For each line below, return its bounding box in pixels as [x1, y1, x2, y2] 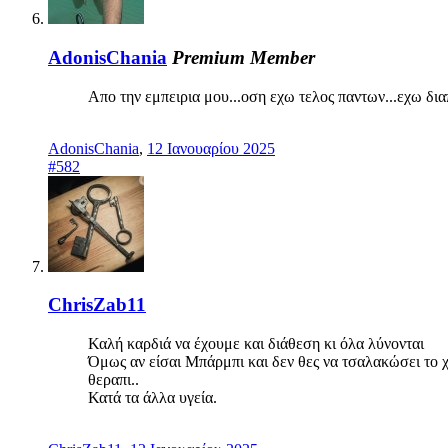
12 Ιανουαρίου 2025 [147, 139, 275, 157]
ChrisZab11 [48, 294, 146, 316]
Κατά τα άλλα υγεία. [88, 388, 217, 406]
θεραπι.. [88, 370, 139, 388]
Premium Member [172, 46, 315, 68]
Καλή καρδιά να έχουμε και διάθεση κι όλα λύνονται [88, 334, 424, 352]
